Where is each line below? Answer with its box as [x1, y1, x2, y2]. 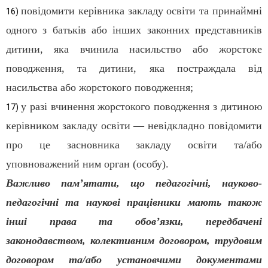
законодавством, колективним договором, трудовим [6, 234, 262, 247]
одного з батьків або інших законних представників [6, 24, 262, 36]
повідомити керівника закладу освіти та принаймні [20, 5, 263, 17]
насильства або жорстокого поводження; [6, 81, 193, 94]
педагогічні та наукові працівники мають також [6, 196, 262, 209]
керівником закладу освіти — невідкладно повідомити [6, 120, 262, 132]
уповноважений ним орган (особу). [6, 158, 169, 170]
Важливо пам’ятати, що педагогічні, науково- [6, 177, 262, 190]
